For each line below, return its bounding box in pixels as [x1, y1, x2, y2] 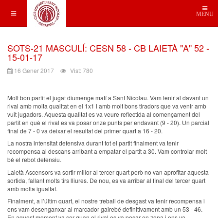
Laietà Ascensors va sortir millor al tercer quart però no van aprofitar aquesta [7, 167, 209, 176]
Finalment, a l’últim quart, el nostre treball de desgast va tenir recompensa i [7, 197, 205, 205]
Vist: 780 [70, 66, 93, 74]
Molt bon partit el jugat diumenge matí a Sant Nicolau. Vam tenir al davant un [7, 93, 209, 102]
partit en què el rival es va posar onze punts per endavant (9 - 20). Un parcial [7, 118, 209, 127]
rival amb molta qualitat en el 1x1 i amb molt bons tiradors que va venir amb [7, 101, 206, 110]
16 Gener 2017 [14, 66, 54, 74]
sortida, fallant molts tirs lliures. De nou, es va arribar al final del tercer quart [7, 176, 205, 184]
